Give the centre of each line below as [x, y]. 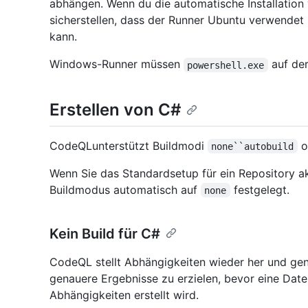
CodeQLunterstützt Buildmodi [129, 145]
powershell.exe [226, 65]
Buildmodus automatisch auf [125, 189]
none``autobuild [253, 146]
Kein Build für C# [105, 233]
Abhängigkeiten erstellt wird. [124, 295]
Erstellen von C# [115, 110]
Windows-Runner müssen [117, 64]
